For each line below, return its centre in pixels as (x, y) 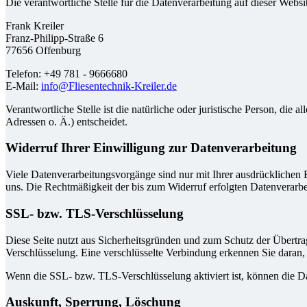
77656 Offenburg (43, 50)
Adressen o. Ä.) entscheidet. (66, 121)
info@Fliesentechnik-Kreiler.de (109, 86)
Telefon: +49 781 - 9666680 (66, 73)
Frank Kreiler (35, 25)
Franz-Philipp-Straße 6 (54, 38)
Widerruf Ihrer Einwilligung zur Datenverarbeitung (151, 148)
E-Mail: (23, 86)
